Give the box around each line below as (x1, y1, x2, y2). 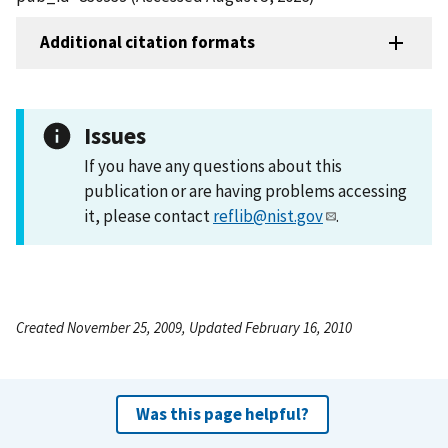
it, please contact (84, 204, 213, 227)
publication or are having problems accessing (84, 179, 407, 202)
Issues (84, 120, 146, 150)
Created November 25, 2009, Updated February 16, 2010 (16, 317, 352, 337)
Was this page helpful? (135, 402, 309, 425)
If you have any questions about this (84, 154, 342, 177)
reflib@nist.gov (213, 204, 323, 227)
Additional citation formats (40, 31, 255, 54)
